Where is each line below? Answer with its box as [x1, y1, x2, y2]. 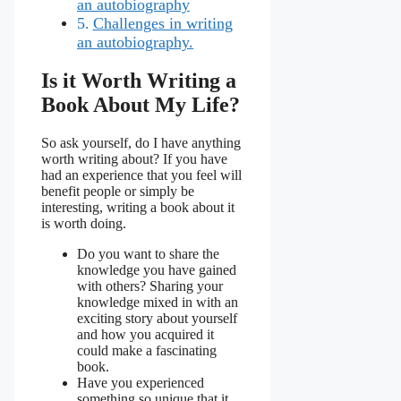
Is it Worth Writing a [41, 69, 236, 93]
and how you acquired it [77, 327, 214, 343]
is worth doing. [41, 216, 126, 232]
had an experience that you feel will [41, 167, 242, 183]
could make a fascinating [77, 343, 217, 359]
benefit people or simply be [41, 183, 194, 200]
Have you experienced [77, 375, 204, 391]
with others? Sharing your [77, 278, 223, 294]
